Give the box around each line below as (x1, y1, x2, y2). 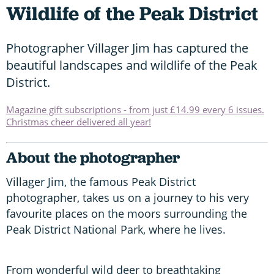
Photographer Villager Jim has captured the (6, 39, 248, 56)
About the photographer (6, 147, 180, 168)
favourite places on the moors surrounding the (6, 206, 247, 221)
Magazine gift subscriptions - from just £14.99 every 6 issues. (6, 103, 264, 116)
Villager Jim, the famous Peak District (6, 174, 196, 189)
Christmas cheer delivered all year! (6, 115, 151, 128)
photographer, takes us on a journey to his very (6, 190, 249, 205)
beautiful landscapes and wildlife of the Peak (6, 56, 257, 73)
